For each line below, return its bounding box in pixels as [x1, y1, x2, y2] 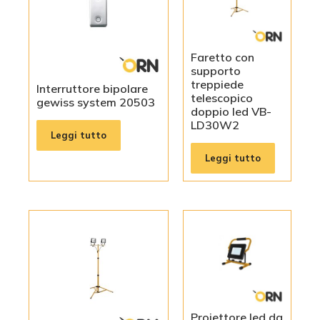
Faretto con [191, 50, 254, 65]
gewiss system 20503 [36, 95, 155, 110]
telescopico [191, 91, 253, 106]
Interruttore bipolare [36, 81, 148, 96]
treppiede [191, 77, 244, 92]
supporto [191, 64, 241, 79]
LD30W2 [191, 118, 239, 133]
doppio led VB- [191, 104, 271, 119]
